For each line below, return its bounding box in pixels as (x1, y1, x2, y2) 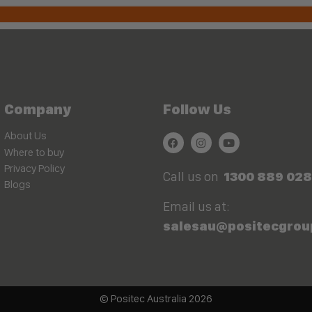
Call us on (162, 169, 224, 185)
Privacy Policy (3, 161, 65, 175)
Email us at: (162, 198, 230, 214)
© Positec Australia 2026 (100, 292, 212, 306)
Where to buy (3, 145, 64, 159)
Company (3, 100, 71, 118)
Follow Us (162, 100, 231, 118)
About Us (3, 129, 47, 143)
